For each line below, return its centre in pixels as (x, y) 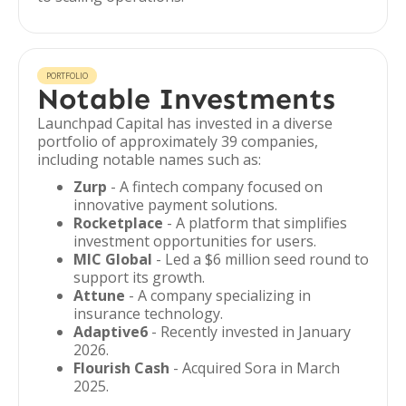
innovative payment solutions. (175, 205)
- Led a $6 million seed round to (261, 259)
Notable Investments (186, 99)
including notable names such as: (149, 159)
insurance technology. (148, 314)
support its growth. (139, 277)
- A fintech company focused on (215, 187)
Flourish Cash (121, 368)
